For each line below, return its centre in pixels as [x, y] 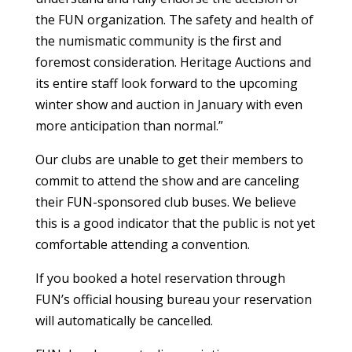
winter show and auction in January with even [169, 104]
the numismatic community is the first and [158, 40]
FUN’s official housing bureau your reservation [173, 299]
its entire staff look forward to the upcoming [166, 83]
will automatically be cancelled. [124, 320]
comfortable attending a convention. [142, 244]
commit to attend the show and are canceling [167, 180]
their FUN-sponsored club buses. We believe [165, 202]
